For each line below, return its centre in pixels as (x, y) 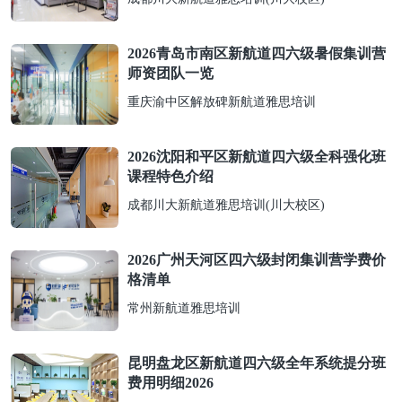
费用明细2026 (170, 383)
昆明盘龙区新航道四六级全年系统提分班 (257, 363)
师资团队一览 (170, 73)
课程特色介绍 (170, 176)
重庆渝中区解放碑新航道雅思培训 (222, 102)
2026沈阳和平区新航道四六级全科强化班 (257, 157)
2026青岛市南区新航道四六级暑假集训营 (257, 53)
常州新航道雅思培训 (184, 308)
